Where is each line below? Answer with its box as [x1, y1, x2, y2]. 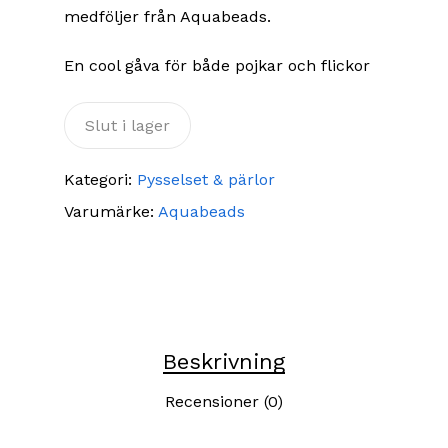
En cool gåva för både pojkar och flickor [64, 56, 370, 76]
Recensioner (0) [165, 392, 283, 412]
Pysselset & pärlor [137, 170, 275, 190]
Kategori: [64, 170, 137, 190]
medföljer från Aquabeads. [64, 7, 271, 27]
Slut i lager [85, 116, 170, 136]
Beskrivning [163, 349, 285, 375]
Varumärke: [64, 202, 158, 222]
